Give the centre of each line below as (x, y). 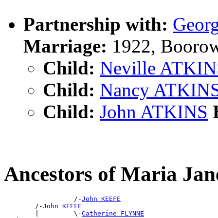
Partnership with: (96, 24)
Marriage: (65, 46)
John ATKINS (154, 111)
